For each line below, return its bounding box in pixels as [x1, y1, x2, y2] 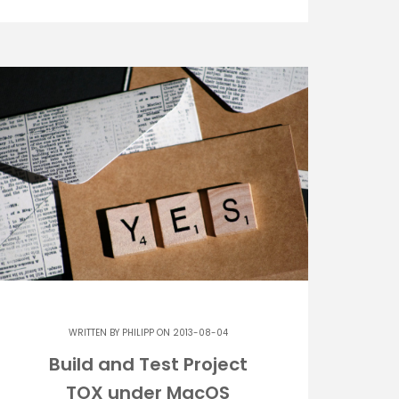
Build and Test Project [48, 351, 248, 377]
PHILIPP [121, 325, 154, 339]
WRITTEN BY [68, 325, 122, 339]
